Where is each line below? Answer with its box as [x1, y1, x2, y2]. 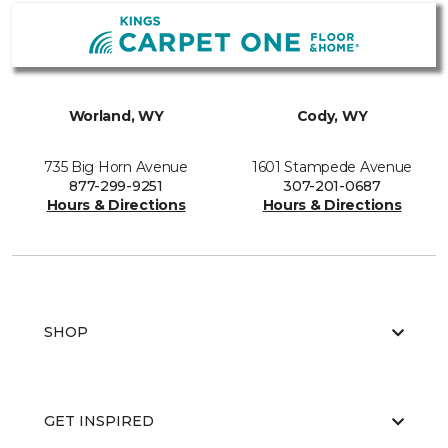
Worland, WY [68, 107, 164, 125]
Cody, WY [296, 107, 368, 125]
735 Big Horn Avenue [44, 158, 188, 176]
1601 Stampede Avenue [251, 158, 413, 176]
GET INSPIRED [44, 412, 154, 430]
